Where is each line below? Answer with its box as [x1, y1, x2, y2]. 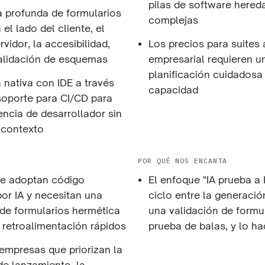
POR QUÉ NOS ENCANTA [138, 156, 227, 165]
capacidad [148, 83, 198, 96]
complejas [148, 14, 198, 26]
